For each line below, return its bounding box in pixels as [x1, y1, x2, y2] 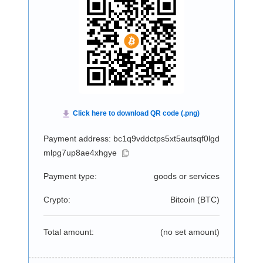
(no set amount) [160, 227, 220, 237]
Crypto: [43, 195, 70, 204]
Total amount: [43, 227, 94, 237]
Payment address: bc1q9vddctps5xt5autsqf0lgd [43, 134, 220, 143]
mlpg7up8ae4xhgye [43, 148, 117, 157]
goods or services [153, 171, 220, 181]
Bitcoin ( [170, 195, 200, 204]
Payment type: [43, 171, 97, 181]
